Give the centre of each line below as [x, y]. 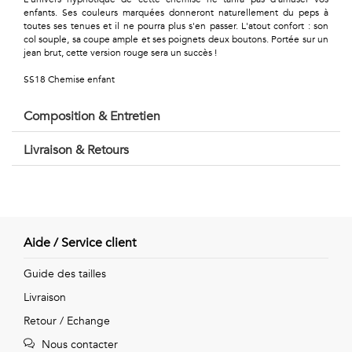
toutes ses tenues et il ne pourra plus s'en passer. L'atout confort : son [176, 26]
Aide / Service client [80, 243]
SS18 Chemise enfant [69, 80]
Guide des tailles [65, 274]
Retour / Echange [67, 321]
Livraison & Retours [76, 150]
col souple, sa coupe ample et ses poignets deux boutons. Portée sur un [176, 40]
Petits [27, 130]
